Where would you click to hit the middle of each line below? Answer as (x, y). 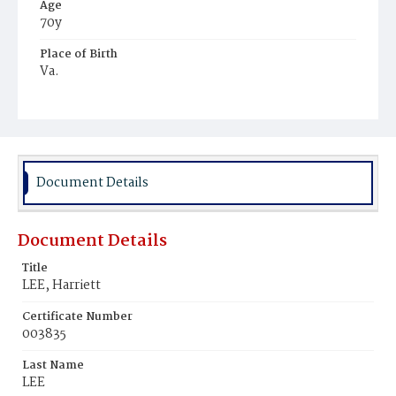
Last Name (53, 366)
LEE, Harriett (61, 286)
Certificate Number (77, 317)
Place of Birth (79, 54)
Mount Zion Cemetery (107, 122)
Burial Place (74, 103)
